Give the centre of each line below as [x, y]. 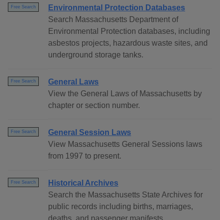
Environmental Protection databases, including [129, 31]
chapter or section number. [94, 106]
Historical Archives [83, 183]
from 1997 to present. [85, 156]
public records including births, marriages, [121, 207]
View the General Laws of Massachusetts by [125, 94]
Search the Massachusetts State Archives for [125, 195]
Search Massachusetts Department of [113, 20]
